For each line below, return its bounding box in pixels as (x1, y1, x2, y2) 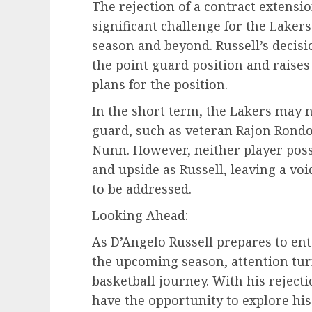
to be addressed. (92, 180, 192, 197)
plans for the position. (92, 76, 228, 93)
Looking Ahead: (92, 207, 188, 224)
